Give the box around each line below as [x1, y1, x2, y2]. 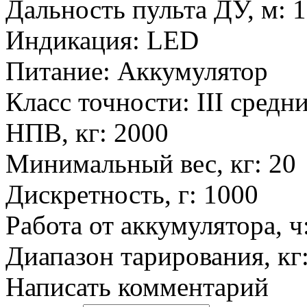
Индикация [5, 25, 132, 56]
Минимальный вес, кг [5, 149, 254, 179]
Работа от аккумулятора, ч [5, 210, 303, 241]
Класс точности [5, 87, 182, 117]
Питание [5, 56, 103, 86]
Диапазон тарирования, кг [5, 241, 302, 271]
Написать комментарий [5, 272, 269, 302]
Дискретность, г [5, 180, 189, 210]
